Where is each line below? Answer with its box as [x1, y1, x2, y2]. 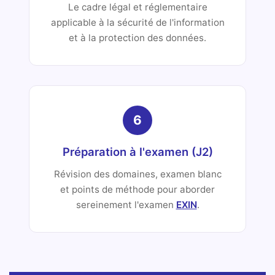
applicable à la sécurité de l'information [50, 16, 225, 28]
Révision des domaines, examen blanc [53, 168, 222, 180]
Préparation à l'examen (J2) [62, 144, 213, 158]
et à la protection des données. [69, 31, 206, 44]
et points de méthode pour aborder [60, 183, 215, 195]
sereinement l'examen [76, 198, 176, 211]
